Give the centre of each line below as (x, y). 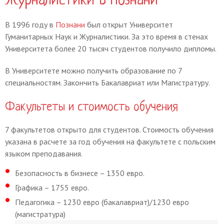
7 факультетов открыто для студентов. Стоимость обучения (109, 129)
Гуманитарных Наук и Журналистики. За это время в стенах (106, 36)
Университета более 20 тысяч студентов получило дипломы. (111, 48)
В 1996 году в (30, 24)
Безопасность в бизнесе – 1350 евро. (80, 173)
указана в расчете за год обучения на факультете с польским (110, 141)
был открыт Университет (130, 24)
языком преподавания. (44, 153)
